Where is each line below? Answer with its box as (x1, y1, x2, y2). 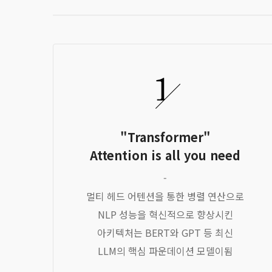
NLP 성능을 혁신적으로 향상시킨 (97, 207, 233, 222)
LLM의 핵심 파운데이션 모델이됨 (97, 243, 233, 258)
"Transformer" (120, 128, 211, 146)
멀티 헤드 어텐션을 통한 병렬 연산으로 (86, 189, 244, 203)
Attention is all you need (90, 146, 240, 164)
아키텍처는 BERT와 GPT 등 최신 (97, 225, 233, 240)
